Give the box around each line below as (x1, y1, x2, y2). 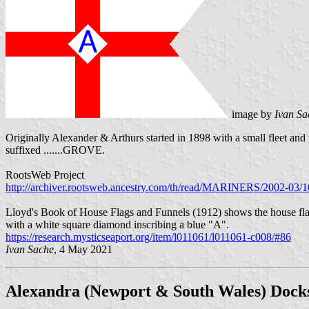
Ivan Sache (6, 243, 54, 255)
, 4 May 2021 (54, 243, 112, 255)
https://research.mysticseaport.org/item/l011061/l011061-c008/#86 (6, 230, 291, 243)
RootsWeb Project (6, 168, 84, 181)
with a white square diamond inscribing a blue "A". (6, 218, 229, 230)
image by (229, 108, 275, 120)
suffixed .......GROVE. (6, 143, 105, 156)
